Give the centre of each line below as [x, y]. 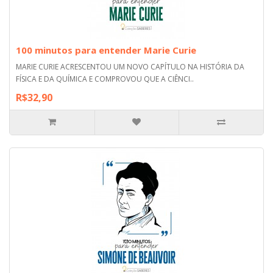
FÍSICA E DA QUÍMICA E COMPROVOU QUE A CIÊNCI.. [105, 79]
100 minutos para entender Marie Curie [106, 50]
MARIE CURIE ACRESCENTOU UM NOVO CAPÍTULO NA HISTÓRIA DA [130, 66]
